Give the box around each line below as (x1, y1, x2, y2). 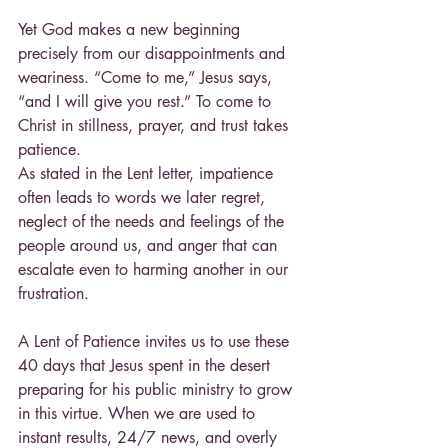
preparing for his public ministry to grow (18, 378, 297, 400)
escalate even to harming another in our (18, 258, 293, 280)
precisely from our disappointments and (18, 42, 290, 64)
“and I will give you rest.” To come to (18, 90, 276, 112)
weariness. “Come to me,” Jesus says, (18, 66, 277, 88)
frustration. (18, 282, 89, 304)
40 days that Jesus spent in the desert (18, 354, 275, 376)
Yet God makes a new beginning (18, 18, 245, 40)
